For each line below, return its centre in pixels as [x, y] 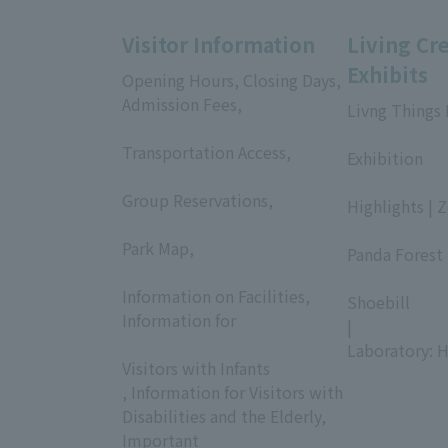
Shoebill [378, 301]
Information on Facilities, [216, 295]
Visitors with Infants [196, 367]
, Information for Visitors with [232, 391]
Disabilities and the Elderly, [224, 415]
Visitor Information [218, 44]
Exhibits [387, 74]
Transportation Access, [206, 151]
